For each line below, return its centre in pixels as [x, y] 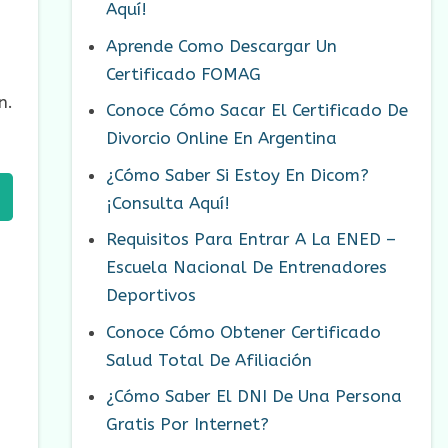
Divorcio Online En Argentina [221, 138]
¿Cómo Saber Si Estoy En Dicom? [237, 174]
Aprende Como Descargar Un [221, 45]
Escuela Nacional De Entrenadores [246, 267]
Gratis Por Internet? [187, 424]
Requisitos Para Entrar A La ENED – [251, 239]
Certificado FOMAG [183, 73]
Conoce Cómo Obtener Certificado [243, 331]
